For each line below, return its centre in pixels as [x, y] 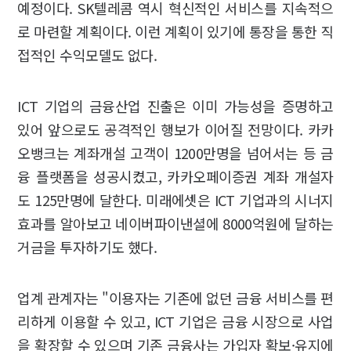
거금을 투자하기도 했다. [87, 247]
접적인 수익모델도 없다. [87, 55]
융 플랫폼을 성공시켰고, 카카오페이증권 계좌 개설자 [175, 177]
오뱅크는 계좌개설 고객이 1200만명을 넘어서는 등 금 [175, 153]
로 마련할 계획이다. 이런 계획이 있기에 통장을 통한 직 [175, 32]
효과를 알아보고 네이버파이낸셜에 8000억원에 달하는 [175, 224]
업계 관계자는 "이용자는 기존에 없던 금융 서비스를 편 [175, 298]
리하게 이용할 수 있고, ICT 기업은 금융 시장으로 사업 [175, 322]
